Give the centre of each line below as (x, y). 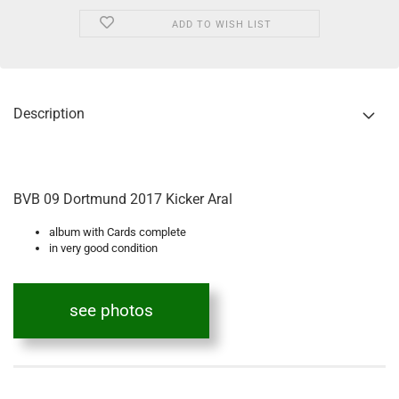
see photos (111, 311)
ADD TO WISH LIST (221, 24)
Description (49, 114)
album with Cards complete (118, 232)
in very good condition (103, 248)
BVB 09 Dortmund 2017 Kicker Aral (123, 199)
